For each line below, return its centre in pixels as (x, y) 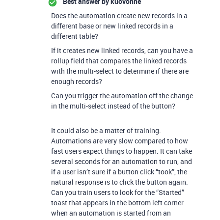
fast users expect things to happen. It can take (122, 151)
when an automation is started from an (111, 213)
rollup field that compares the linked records (119, 61)
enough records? (77, 81)
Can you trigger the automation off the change (122, 96)
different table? (75, 36)
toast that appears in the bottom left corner (117, 203)
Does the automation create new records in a (119, 15)
